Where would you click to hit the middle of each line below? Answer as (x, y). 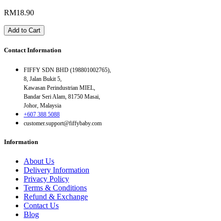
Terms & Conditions (55, 188)
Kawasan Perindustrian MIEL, (59, 88)
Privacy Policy (46, 179)
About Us (39, 161)
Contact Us (41, 206)
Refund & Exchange (56, 197)
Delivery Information (56, 170)
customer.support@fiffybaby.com (63, 124)
